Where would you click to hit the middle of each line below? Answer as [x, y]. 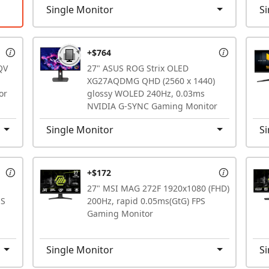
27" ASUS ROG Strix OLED [138, 68]
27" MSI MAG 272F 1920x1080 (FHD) [158, 188]
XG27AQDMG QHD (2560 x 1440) [151, 80]
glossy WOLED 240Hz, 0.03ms [146, 93]
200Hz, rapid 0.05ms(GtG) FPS [146, 201]
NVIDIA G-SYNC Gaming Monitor [152, 106]
